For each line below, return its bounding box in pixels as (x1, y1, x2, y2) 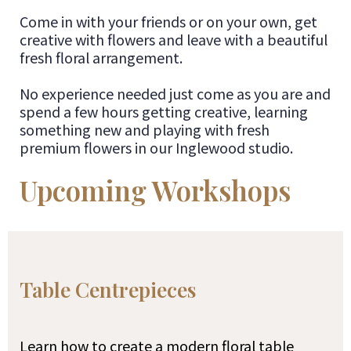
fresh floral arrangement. (20, 46, 183, 67)
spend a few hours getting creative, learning (20, 100, 308, 121)
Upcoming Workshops (20, 171, 291, 208)
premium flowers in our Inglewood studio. (20, 136, 293, 157)
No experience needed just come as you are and (20, 82, 331, 103)
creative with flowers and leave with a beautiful (20, 28, 327, 49)
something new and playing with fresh (20, 118, 270, 139)
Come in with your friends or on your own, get (20, 10, 317, 31)
